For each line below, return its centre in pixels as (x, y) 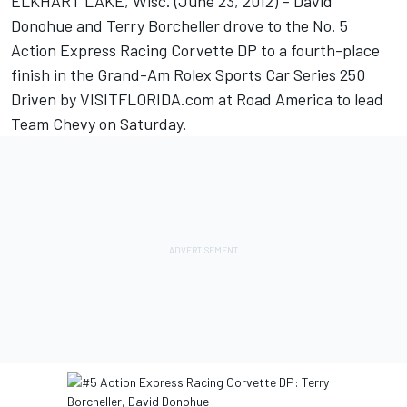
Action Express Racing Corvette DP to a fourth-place (195, 50)
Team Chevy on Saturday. (99, 124)
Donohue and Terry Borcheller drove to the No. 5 (179, 26)
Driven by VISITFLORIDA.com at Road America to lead (197, 99)
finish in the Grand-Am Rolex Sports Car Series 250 (188, 75)
